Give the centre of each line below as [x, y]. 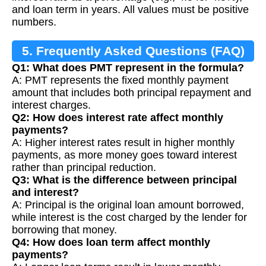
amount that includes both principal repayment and [132, 93]
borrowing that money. [64, 230]
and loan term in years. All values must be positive [130, 10]
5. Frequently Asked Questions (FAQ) [133, 51]
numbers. [34, 22]
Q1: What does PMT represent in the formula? [128, 68]
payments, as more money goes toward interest [124, 155]
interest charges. [51, 105]
